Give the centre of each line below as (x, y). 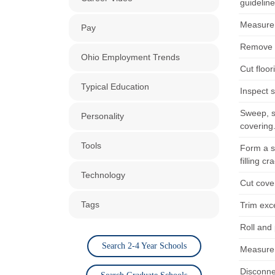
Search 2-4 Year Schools (144, 246)
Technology (103, 175)
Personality (103, 116)
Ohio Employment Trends (130, 57)
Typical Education (115, 87)
